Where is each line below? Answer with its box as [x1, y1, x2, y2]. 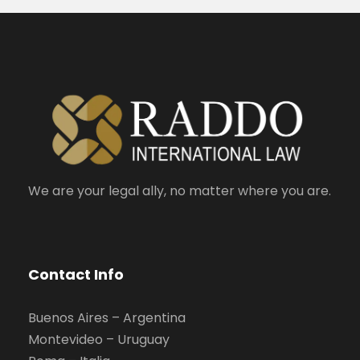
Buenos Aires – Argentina [28, 308, 186, 327]
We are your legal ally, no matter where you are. [28, 181, 331, 200]
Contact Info [28, 264, 124, 284]
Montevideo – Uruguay [28, 329, 170, 349]
